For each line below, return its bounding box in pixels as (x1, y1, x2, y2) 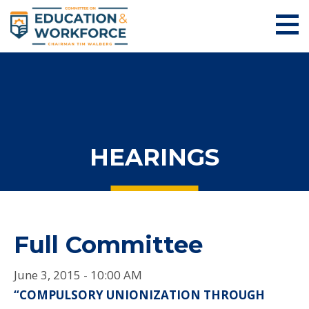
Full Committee (14, 230, 203, 259)
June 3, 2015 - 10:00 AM (14, 266, 142, 283)
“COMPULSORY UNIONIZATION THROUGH (14, 286, 265, 303)
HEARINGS (90, 142, 219, 172)
